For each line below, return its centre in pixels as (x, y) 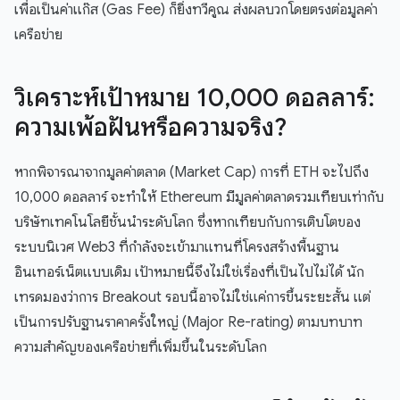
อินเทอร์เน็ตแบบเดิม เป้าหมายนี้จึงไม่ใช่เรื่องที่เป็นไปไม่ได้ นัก (189, 273)
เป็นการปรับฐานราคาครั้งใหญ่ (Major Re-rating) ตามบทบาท (188, 323)
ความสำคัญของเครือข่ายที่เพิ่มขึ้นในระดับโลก (141, 348)
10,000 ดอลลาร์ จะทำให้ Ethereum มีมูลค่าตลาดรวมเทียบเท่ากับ (199, 198)
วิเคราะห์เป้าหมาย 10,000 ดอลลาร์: (195, 98)
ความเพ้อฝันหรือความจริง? (150, 128)
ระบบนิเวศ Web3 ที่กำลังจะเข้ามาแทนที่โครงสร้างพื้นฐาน (177, 248)
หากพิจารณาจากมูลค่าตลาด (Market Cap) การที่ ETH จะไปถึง (192, 173)
